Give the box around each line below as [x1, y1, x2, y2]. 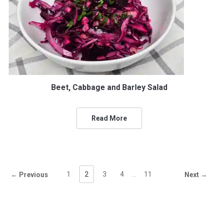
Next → [184, 171, 208, 179]
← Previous [10, 171, 48, 179]
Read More [91, 114, 127, 122]
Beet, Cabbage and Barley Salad [51, 83, 167, 92]
